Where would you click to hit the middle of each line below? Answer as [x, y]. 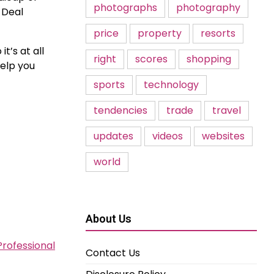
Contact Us [113, 253]
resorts [218, 33]
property [160, 33]
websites [223, 136]
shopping [209, 59]
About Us [109, 219]
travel [227, 110]
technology [171, 85]
